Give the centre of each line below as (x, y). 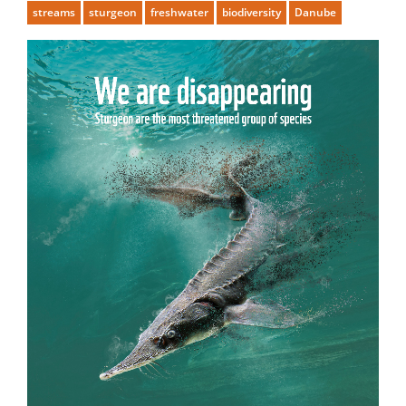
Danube (315, 12)
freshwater (179, 12)
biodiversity (251, 12)
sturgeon (113, 12)
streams (54, 12)
